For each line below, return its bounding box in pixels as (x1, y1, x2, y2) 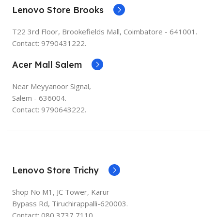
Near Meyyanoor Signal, (12, 81, 91, 91)
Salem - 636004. (12, 93, 66, 103)
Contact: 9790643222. (12, 104, 86, 114)
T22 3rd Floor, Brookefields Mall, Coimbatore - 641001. (12, 26, 197, 36)
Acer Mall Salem (12, 59, 82, 70)
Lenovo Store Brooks (12, 4, 104, 15)
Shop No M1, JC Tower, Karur (12, 186, 111, 197)
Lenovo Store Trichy (12, 164, 99, 176)
